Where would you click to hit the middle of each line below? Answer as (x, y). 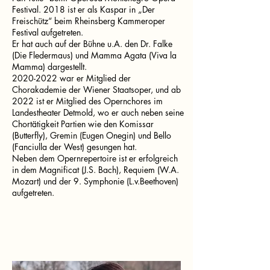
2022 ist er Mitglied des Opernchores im (87, 101)
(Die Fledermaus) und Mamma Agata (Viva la (94, 55)
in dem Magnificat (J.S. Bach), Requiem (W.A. (96, 170)
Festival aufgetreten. (48, 32)
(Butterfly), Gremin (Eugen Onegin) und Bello (92, 135)
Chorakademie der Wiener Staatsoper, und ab (96, 89)
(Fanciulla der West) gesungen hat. (74, 147)
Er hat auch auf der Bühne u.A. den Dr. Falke (92, 44)
